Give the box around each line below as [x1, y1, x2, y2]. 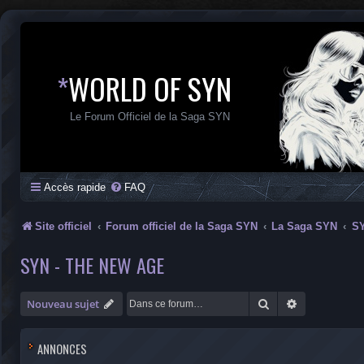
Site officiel [35, 220, 92, 232]
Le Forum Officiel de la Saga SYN [70, 110, 230, 123]
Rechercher [270, 296, 326, 310]
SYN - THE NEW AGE [20, 250, 164, 279]
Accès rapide [44, 181, 106, 193]
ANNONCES [37, 340, 87, 357]
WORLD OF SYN [68, 67, 232, 110]
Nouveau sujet [27, 297, 99, 311]
